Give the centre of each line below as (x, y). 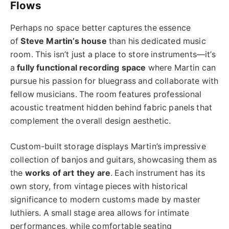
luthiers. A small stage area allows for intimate (100, 213)
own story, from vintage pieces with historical (99, 187)
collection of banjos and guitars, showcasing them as (114, 160)
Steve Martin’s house (64, 41)
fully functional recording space (82, 67)
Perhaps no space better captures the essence (101, 28)
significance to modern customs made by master (106, 200)
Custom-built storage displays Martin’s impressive (108, 147)
